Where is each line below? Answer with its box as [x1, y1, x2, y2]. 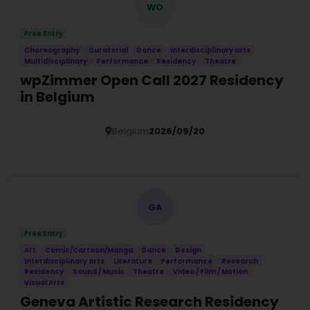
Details [130, 143, 170, 159]
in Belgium [20, 87, 95, 107]
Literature [113, 256, 152, 266]
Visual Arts [24, 277, 65, 287]
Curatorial [88, 46, 128, 55]
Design [174, 245, 201, 255]
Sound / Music [72, 267, 125, 277]
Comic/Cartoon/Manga [44, 245, 133, 255]
